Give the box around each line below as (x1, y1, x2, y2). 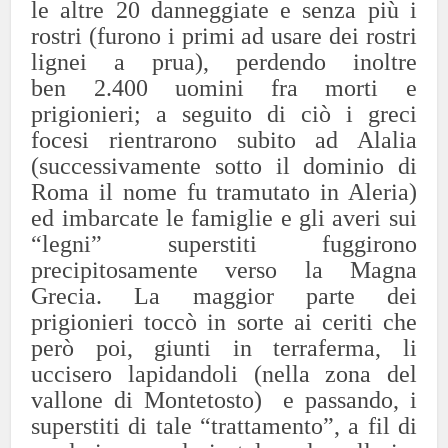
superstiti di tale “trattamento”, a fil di (31, 413, 417, 439)
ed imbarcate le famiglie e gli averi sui (31, 205, 417, 231)
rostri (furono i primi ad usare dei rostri (31, 23, 417, 49)
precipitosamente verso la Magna (31, 257, 417, 283)
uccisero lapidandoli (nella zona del (31, 361, 417, 387)
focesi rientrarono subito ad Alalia (31, 127, 417, 153)
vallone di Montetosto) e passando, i (31, 387, 417, 413)
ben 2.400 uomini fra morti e (31, 75, 417, 101)
